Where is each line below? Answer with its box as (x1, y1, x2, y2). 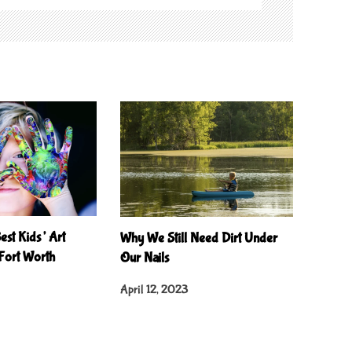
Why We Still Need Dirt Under (119, 229, 277, 247)
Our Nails (119, 249, 169, 266)
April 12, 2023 (119, 281, 189, 297)
